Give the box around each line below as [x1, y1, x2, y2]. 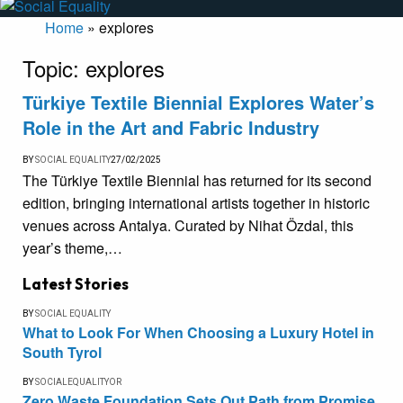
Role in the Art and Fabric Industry [22, 114, 319, 141]
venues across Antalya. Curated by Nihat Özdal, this [22, 215, 354, 237]
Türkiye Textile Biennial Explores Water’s [22, 89, 374, 116]
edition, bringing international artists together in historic [22, 193, 370, 214]
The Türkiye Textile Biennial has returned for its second [22, 170, 372, 192]
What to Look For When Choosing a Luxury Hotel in [22, 322, 374, 344]
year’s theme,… [22, 237, 122, 259]
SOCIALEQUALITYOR [35, 377, 121, 388]
